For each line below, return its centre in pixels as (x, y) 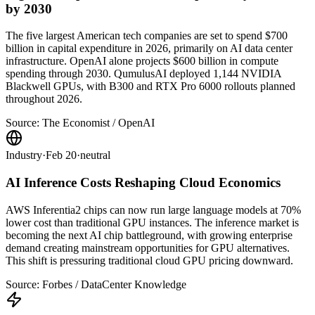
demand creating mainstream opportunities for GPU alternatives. (148, 247)
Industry (24, 155)
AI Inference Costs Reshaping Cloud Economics (143, 183)
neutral (95, 155)
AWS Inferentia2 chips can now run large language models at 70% (153, 210)
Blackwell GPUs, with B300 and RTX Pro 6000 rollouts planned (150, 86)
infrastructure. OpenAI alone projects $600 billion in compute (142, 61)
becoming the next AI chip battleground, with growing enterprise (149, 235)
